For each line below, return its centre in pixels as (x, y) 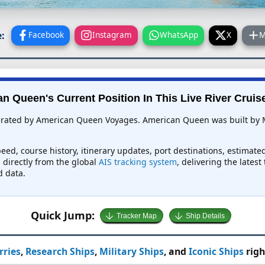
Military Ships (131, 252)
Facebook (46, 35)
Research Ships (60, 252)
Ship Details (206, 216)
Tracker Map (137, 216)
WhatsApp (179, 35)
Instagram (112, 35)
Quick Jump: (62, 215)
